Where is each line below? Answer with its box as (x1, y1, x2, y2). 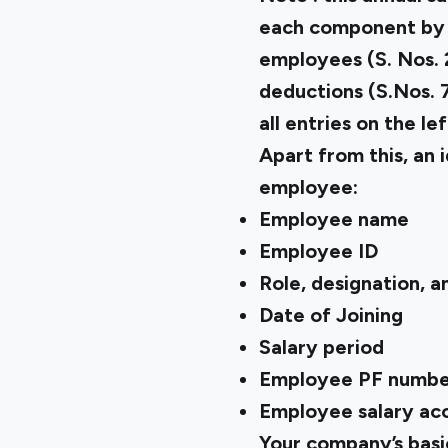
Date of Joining (258, 303, 403, 327)
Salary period (258, 335, 384, 359)
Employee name (258, 207, 409, 231)
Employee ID (258, 239, 378, 263)
